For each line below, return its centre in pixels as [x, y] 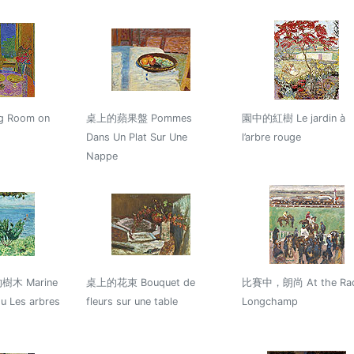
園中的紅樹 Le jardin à [293, 118]
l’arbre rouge [271, 137]
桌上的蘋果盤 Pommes [139, 118]
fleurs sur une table [132, 301]
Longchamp [269, 301]
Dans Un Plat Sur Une [136, 137]
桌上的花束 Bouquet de [140, 282]
